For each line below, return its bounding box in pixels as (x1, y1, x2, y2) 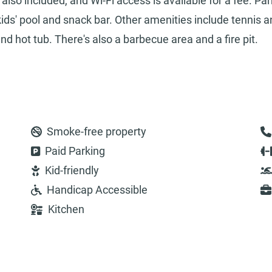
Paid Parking (45, 144, 106, 158)
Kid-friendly (45, 164, 100, 177)
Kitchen (47, 203, 84, 216)
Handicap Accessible (46, 183, 148, 197)
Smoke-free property (46, 125, 146, 138)
